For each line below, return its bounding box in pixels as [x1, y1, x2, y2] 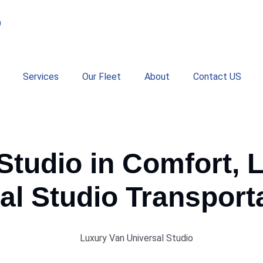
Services [23, 71, 59, 82]
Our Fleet [82, 71, 121, 82]
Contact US [193, 71, 241, 82]
